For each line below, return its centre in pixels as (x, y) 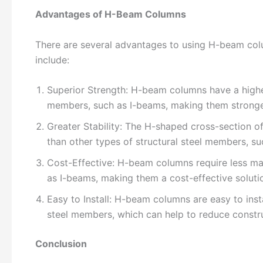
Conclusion (61, 244)
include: (52, 60)
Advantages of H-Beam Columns (111, 14)
